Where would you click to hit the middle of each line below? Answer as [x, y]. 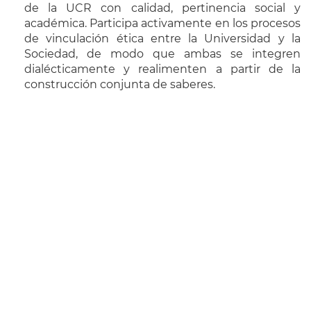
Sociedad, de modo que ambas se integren [162, 54]
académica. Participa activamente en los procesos [162, 24]
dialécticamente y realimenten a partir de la [162, 69]
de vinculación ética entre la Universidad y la [162, 39]
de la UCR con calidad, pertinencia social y [162, 8]
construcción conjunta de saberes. [120, 85]
